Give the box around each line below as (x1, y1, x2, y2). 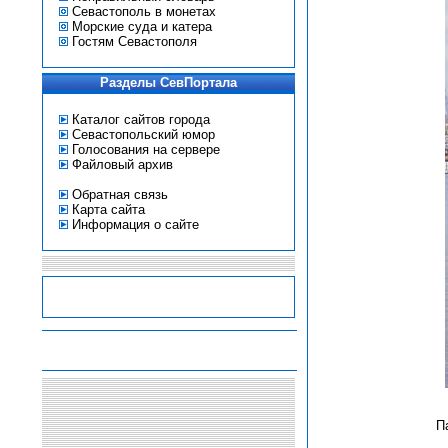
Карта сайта (71, 202, 145, 217)
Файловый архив (67, 157, 173, 172)
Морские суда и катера (71, 19, 212, 34)
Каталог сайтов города (71, 112, 210, 127)
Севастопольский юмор (71, 127, 215, 142)
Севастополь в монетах (71, 4, 216, 19)
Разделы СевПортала (99, 75, 237, 90)
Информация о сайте (71, 217, 199, 232)
